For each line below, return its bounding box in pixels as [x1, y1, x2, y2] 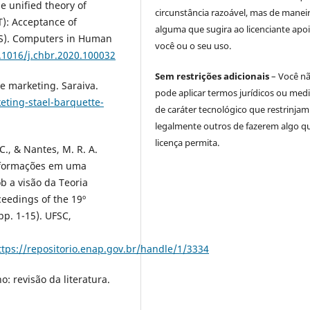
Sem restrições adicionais [155, 70, 270, 83]
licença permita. [155, 136, 220, 149]
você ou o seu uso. [155, 39, 232, 53]
